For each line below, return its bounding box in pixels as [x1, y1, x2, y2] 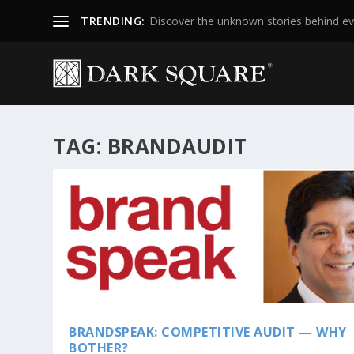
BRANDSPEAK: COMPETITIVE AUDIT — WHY [69, 322, 347, 341]
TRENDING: [81, 13, 145, 28]
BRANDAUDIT [107, 132, 247, 160]
